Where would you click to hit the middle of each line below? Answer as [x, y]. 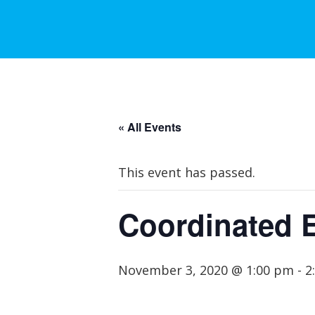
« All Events [150, 127]
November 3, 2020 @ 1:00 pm [206, 270]
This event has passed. [187, 172]
